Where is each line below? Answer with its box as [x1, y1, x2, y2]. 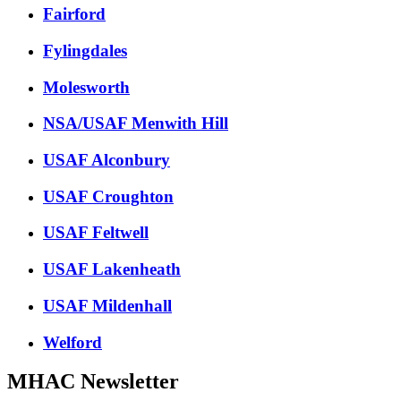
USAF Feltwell [43, 223, 149, 243]
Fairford [43, 4, 106, 24]
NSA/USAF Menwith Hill [43, 114, 228, 133]
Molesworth [43, 77, 130, 97]
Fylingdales [43, 40, 127, 60]
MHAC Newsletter [7, 370, 179, 394]
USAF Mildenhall [43, 295, 172, 315]
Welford [43, 332, 102, 352]
